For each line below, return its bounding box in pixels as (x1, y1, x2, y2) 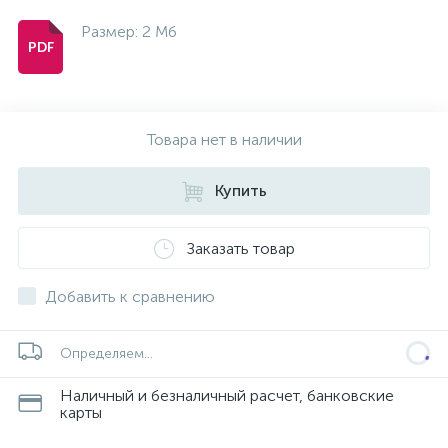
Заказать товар (186, 238, 295, 258)
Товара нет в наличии (146, 130, 302, 149)
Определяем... (60, 345, 153, 362)
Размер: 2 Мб (81, 22, 177, 41)
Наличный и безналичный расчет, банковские (60, 386, 394, 405)
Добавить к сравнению (45, 287, 215, 306)
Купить (214, 181, 267, 200)
